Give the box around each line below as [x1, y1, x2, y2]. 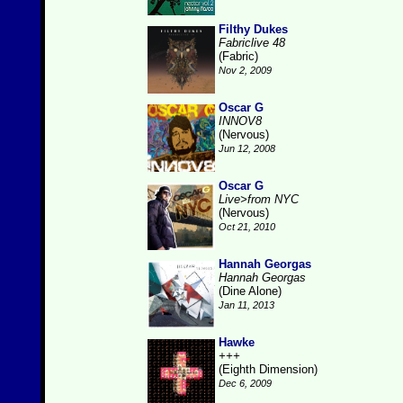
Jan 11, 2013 [219, 300, 274, 310]
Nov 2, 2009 [219, 65, 272, 76]
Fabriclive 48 [219, 36, 285, 49]
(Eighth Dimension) [219, 363, 318, 376]
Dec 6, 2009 [219, 378, 272, 389]
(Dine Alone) [219, 284, 282, 298]
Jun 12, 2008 [219, 143, 275, 154]
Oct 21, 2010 [219, 221, 275, 232]
